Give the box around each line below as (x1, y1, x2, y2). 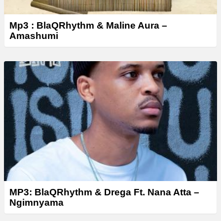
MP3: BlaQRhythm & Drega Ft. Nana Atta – (9, 186, 199, 197)
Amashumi (9, 30, 58, 41)
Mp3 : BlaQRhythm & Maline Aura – (9, 20, 167, 31)
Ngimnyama (9, 197, 64, 208)
